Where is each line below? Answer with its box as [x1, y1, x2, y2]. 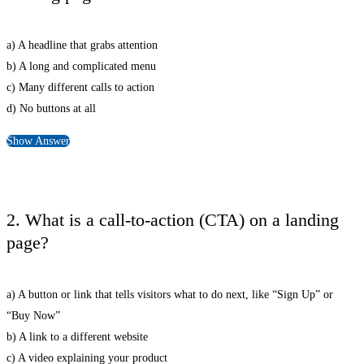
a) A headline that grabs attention [6, 39, 158, 52]
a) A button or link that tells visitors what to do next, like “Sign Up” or [6, 288, 333, 301]
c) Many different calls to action [6, 81, 154, 94]
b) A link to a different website [6, 330, 148, 343]
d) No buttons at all [6, 102, 96, 115]
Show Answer [6, 135, 70, 148]
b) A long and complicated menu [6, 60, 156, 73]
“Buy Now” [6, 309, 60, 322]
